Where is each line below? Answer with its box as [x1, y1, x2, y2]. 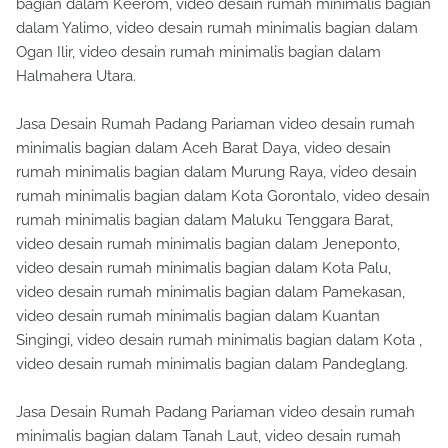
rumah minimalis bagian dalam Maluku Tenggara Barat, [16, 211, 393, 230]
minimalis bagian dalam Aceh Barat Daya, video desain [16, 139, 391, 158]
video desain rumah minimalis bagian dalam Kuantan [16, 307, 380, 326]
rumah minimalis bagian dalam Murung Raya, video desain [16, 163, 417, 182]
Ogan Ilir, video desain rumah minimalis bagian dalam [16, 43, 381, 62]
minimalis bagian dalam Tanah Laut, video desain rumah [16, 427, 401, 446]
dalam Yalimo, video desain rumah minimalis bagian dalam [16, 19, 418, 38]
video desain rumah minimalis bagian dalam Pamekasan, [16, 283, 405, 302]
